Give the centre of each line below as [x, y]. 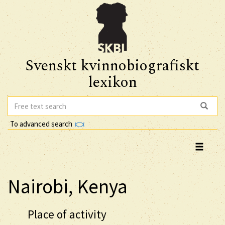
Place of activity [67, 214]
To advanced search [42, 124]
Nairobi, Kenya [68, 186]
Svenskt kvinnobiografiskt [113, 66]
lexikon [113, 82]
